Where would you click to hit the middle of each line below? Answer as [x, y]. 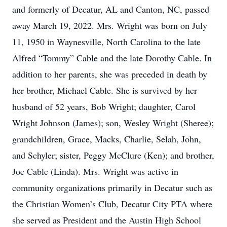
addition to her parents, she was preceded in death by [110, 74]
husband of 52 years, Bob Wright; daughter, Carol [104, 106]
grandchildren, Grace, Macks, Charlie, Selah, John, [107, 139]
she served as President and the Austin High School [107, 220]
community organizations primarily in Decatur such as [112, 187]
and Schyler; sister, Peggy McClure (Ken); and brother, [113, 155]
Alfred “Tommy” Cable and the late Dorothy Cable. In [112, 58]
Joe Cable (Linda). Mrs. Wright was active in [95, 171]
